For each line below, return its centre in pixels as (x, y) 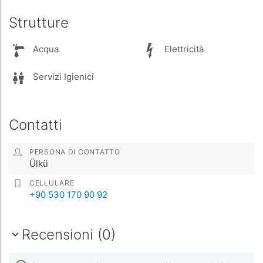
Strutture (39, 22)
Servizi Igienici (62, 77)
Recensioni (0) (69, 234)
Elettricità (183, 49)
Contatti (36, 124)
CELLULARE (52, 183)
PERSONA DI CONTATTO (75, 151)
